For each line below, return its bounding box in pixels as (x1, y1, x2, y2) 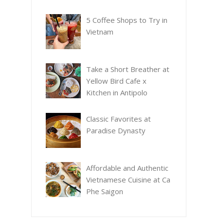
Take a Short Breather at (86, 64, 169, 74)
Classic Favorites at (86, 113, 151, 124)
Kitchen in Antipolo (86, 88, 147, 98)
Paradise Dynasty (86, 125, 145, 135)
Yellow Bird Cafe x (86, 76, 146, 86)
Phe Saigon (86, 186, 123, 197)
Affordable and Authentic (86, 163, 168, 173)
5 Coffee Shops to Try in (86, 15, 167, 25)
